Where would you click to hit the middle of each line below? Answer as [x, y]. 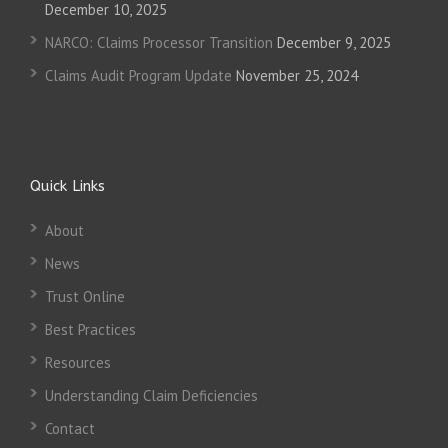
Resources [78, 363]
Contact [70, 429]
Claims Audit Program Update [138, 76]
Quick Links [67, 186]
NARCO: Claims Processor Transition [159, 43]
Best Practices [90, 330]
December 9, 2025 [334, 43]
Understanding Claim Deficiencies [151, 396]
